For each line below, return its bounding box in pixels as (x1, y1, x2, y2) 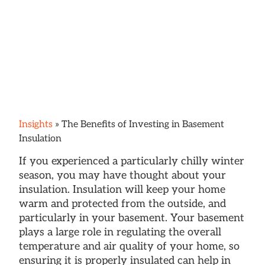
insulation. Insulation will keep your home (19, 183, 225, 196)
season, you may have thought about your (19, 169, 226, 182)
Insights (19, 118, 53, 130)
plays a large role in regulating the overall (19, 225, 221, 238)
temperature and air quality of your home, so (19, 240, 240, 253)
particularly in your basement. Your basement (19, 211, 244, 224)
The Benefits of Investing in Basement (62, 118, 224, 130)
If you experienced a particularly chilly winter (19, 154, 244, 167)
